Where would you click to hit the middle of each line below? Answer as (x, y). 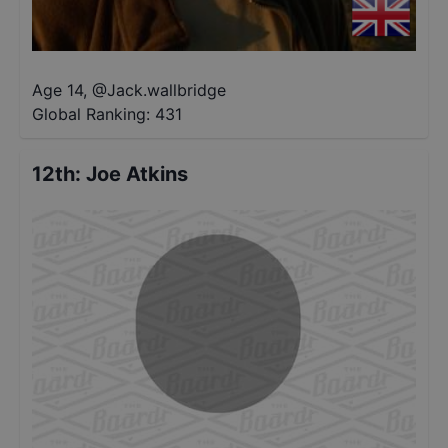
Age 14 (57, 90)
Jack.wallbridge (166, 90)
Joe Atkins (137, 174)
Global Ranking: (91, 114)
